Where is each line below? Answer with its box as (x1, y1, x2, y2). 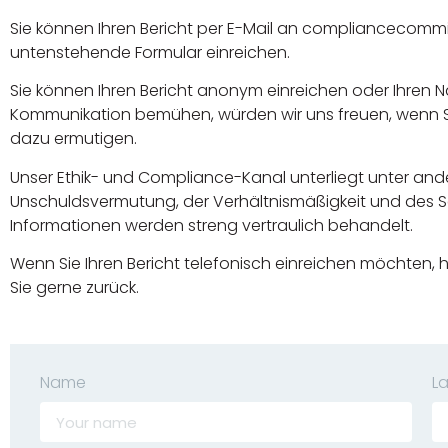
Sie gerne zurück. (10, 275, 140, 299)
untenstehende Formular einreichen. (10, 40, 291, 64)
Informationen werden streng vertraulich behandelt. (10, 213, 414, 237)
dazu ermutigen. (10, 127, 138, 151)
